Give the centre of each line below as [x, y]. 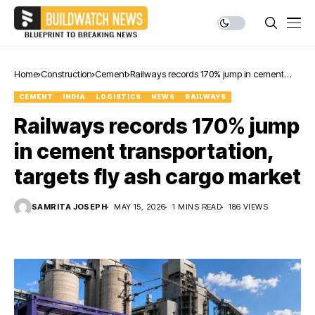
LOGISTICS [118, 97]
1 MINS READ [197, 207]
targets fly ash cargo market [157, 176]
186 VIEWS [249, 207]
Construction [66, 74]
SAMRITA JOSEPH [70, 207]
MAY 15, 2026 [140, 207]
